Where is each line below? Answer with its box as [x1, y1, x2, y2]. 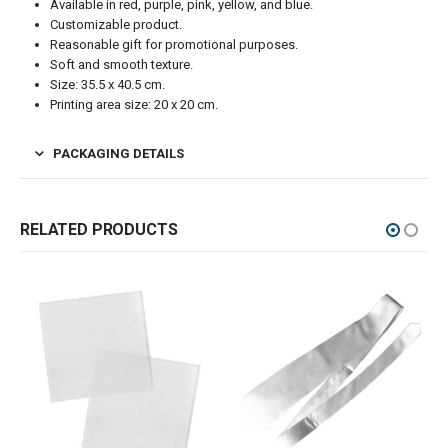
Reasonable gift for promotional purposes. [49, 37, 298, 53]
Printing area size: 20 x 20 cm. [49, 97, 218, 113]
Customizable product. [49, 17, 182, 33]
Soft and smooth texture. [49, 57, 193, 73]
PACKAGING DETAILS [53, 146, 184, 162]
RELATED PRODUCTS [20, 220, 178, 240]
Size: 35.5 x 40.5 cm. [49, 77, 165, 93]
